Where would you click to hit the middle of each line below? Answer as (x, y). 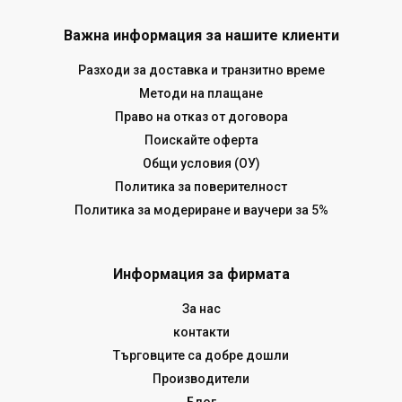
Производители (201, 378)
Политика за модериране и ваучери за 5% (201, 210)
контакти (201, 332)
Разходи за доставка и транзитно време (201, 70)
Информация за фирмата (201, 274)
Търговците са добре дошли (201, 355)
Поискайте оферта (201, 140)
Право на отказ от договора (201, 116)
